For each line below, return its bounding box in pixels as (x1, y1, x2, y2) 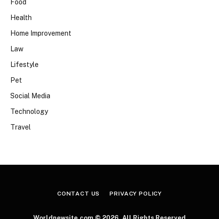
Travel (10, 123, 31, 131)
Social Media (10, 92, 50, 100)
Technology (10, 108, 48, 116)
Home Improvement (10, 29, 71, 38)
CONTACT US (57, 190, 100, 197)
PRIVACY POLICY (109, 190, 162, 197)
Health (10, 14, 32, 22)
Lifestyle (10, 61, 39, 69)
